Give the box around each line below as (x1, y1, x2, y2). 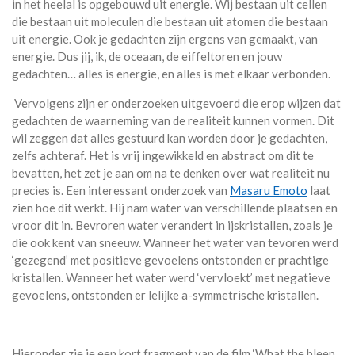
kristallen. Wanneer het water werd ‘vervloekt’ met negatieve (12, 269, 330, 284)
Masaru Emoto (230, 182, 307, 197)
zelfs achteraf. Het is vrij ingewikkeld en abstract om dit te (12, 147, 314, 162)
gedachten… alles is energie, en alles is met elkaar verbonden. (12, 66, 330, 81)
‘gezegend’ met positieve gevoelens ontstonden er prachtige (12, 252, 329, 267)
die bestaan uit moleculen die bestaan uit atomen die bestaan (12, 13, 328, 29)
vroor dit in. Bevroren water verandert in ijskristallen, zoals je (12, 217, 333, 232)
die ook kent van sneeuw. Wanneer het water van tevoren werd (12, 235, 338, 250)
